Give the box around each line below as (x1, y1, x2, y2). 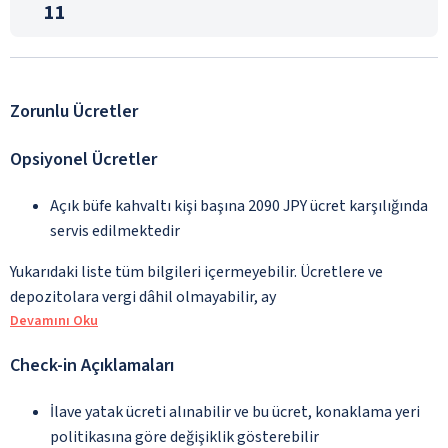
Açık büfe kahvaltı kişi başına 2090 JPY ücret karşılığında (50, 194, 428, 217)
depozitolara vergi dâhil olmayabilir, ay (10, 285, 276, 308)
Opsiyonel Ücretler (10, 146, 157, 172)
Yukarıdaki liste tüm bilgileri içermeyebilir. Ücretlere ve (10, 260, 383, 283)
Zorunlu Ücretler (10, 98, 138, 124)
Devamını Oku (10, 310, 98, 331)
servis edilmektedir (50, 219, 180, 242)
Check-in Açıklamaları (10, 352, 174, 378)
